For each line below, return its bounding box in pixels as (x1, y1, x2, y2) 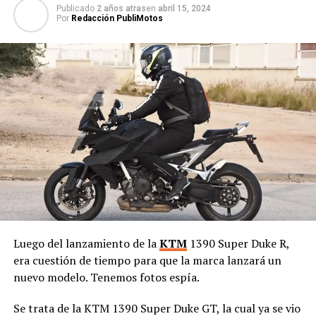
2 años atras (96, 4, 146, 14)
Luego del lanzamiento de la (13, 236, 157, 252)
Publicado (56, 4, 95, 14)
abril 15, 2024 (157, 4, 211, 14)
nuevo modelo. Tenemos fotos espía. (13, 269, 200, 286)
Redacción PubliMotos (71, 13, 163, 24)
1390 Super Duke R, (186, 236, 289, 252)
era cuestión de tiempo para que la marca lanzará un (13, 253, 281, 269)
